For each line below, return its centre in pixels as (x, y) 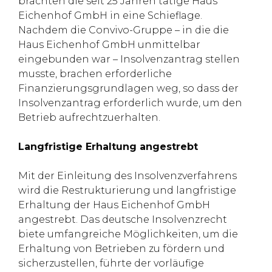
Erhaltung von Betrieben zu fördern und (121, 249)
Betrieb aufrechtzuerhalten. (89, 117)
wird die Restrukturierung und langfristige (127, 190)
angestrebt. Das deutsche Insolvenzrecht (123, 219)
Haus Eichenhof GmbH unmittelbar (109, 45)
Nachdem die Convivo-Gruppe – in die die (124, 30)
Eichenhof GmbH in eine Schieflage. (110, 15)
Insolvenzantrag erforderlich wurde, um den (130, 103)
